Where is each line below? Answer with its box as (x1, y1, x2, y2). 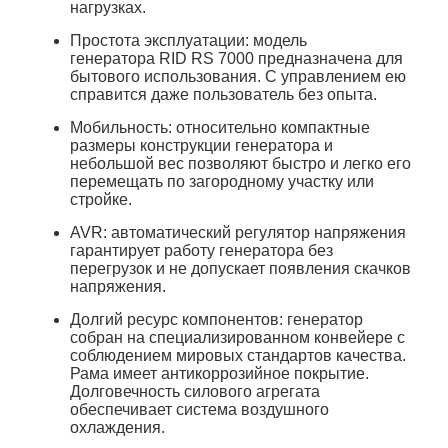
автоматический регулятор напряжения (107, 224, 406, 241)
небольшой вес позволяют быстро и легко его (70, 155, 411, 172)
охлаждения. (70, 419, 165, 436)
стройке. (70, 191, 132, 208)
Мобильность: (70, 119, 172, 136)
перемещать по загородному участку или (70, 173, 374, 190)
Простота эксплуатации (70, 32, 245, 49)
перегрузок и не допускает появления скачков (70, 260, 411, 277)
